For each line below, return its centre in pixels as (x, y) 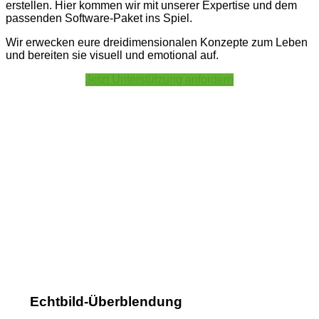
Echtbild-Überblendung (106, 302)
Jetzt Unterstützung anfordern (159, 80)
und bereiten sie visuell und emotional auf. (112, 56)
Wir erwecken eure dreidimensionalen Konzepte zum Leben (157, 43)
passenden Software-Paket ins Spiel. (99, 19)
